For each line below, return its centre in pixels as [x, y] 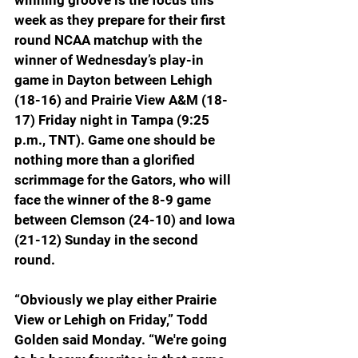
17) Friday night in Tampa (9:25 [113, 120]
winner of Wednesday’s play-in [111, 60]
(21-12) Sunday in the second [108, 240]
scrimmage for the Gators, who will [124, 180]
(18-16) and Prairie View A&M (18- [121, 100]
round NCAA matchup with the [110, 40]
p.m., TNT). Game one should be [116, 140]
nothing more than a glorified [106, 160]
